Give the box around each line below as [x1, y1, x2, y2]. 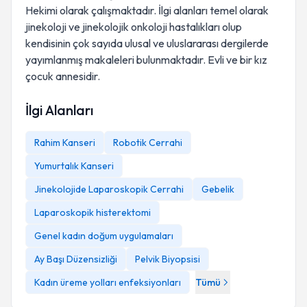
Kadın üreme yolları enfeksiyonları [34, 276, 181, 288]
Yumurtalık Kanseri [34, 160, 114, 172]
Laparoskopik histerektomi [34, 206, 151, 219]
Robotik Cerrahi [113, 136, 182, 149]
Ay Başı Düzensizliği [34, 253, 117, 265]
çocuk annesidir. [25, 69, 100, 83]
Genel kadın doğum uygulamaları [34, 230, 173, 242]
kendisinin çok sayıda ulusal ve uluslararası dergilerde [25, 36, 269, 50]
